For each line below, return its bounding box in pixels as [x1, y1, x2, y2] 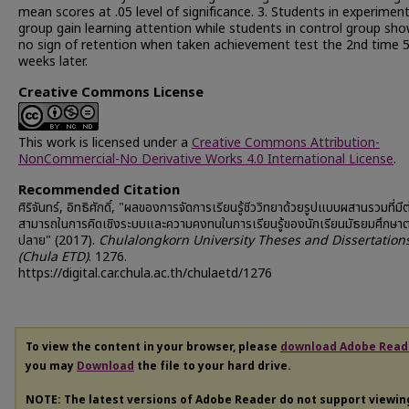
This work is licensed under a [18, 133, 192, 152]
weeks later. [18, 52, 88, 71]
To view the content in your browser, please [26, 339, 280, 355]
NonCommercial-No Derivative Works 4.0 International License [18, 150, 393, 169]
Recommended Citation [18, 180, 180, 201]
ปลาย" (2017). [18, 231, 99, 250]
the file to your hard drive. [134, 358, 291, 374]
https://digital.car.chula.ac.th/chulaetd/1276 [18, 264, 272, 283]
